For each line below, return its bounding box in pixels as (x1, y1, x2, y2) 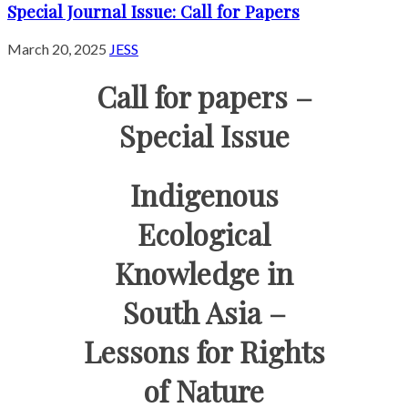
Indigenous (129, 174, 279, 214)
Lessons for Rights (83, 331, 325, 371)
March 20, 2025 (7, 39, 109, 57)
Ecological (138, 213, 270, 253)
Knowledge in (115, 252, 293, 292)
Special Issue (118, 116, 290, 156)
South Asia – (122, 291, 286, 331)
